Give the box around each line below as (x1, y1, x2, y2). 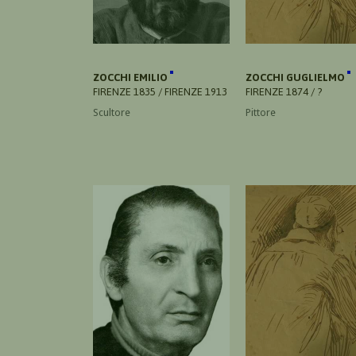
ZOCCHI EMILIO (93, 71, 170, 83)
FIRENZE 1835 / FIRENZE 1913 (93, 85, 227, 98)
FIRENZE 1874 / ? (246, 85, 322, 98)
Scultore (93, 106, 130, 118)
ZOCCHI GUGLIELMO (246, 71, 347, 83)
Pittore (246, 106, 276, 118)
